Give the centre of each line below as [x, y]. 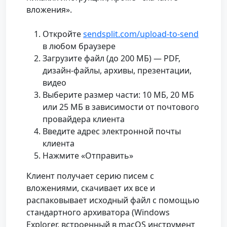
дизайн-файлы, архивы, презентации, [117, 71]
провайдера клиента [84, 119]
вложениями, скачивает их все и [91, 188]
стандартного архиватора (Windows [98, 213]
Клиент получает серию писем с [90, 176]
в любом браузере [79, 46]
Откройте [63, 34]
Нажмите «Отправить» [88, 156]
